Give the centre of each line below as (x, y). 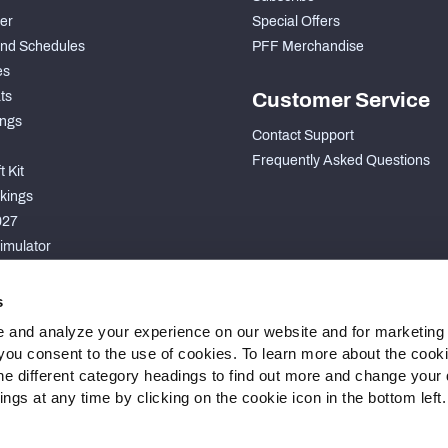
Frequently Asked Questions (341, 161)
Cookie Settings (141, 435)
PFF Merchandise (308, 47)
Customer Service (341, 100)
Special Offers (296, 22)
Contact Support (303, 136)
